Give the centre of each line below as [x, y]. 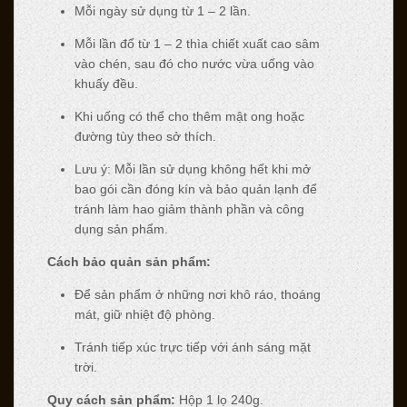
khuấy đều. [106, 83]
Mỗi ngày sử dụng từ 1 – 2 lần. [162, 10]
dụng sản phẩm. [121, 228]
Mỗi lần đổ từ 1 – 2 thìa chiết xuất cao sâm [197, 43]
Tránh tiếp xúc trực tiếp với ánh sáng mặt [192, 347]
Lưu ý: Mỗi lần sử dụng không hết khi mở [192, 169]
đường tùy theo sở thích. [145, 136]
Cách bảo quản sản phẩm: [129, 261]
